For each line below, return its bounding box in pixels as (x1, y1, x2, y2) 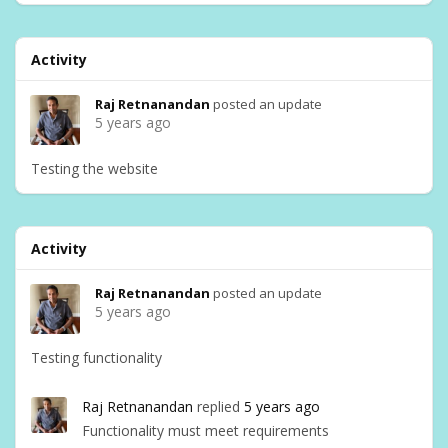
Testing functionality (31, 348, 162, 367)
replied (193, 397, 244, 416)
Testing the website (31, 159, 158, 178)
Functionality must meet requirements (82, 421, 329, 440)
